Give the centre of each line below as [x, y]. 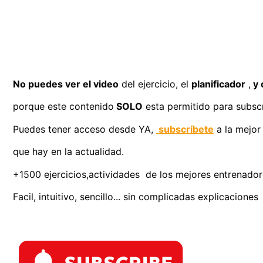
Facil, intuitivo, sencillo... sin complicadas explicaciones [136, 196]
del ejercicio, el [155, 84]
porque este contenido [63, 107]
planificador [218, 84]
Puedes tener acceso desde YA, [85, 129]
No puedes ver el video [66, 84]
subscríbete [185, 129]
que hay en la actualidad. [68, 152]
